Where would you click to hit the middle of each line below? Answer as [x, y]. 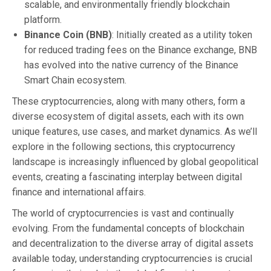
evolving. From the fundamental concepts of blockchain [128, 228]
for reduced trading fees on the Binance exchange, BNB [141, 50]
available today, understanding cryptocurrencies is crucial [132, 258]
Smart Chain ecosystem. [75, 80]
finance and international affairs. [79, 192]
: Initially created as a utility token [182, 34]
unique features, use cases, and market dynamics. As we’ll [135, 131]
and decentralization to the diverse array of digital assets [133, 243]
